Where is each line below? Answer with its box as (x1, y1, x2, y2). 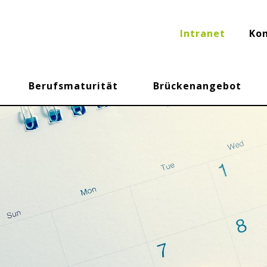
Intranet (180, 27, 225, 40)
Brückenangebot (153, 79, 241, 92)
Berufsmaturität (29, 79, 119, 92)
